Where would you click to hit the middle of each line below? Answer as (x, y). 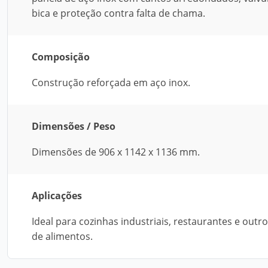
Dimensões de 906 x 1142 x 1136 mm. (116, 152)
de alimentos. (62, 236)
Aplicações (57, 196)
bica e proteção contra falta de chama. (118, 13)
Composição (61, 57)
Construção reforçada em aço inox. (111, 83)
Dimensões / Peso (74, 126)
